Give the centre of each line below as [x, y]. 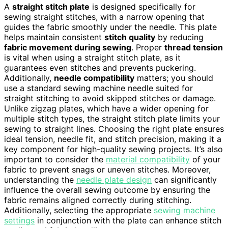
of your [205, 160]
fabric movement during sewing [68, 48]
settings [19, 221]
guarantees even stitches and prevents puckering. [100, 68]
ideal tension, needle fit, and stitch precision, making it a [113, 139]
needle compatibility [94, 78]
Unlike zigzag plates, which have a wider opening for [106, 109]
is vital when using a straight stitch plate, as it [92, 58]
